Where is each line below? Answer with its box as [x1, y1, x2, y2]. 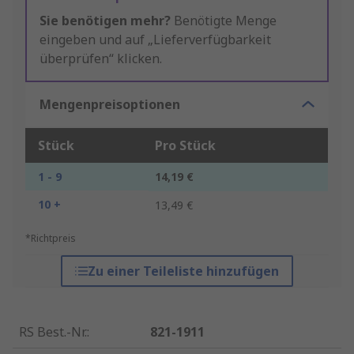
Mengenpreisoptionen [40, 96, 180, 114]
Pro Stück [155, 137, 216, 155]
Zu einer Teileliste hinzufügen [87, 262, 279, 281]
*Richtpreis [25, 232, 76, 246]
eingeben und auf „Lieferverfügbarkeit [40, 31, 271, 49]
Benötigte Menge [171, 12, 277, 30]
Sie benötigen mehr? [40, 12, 171, 30]
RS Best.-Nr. [19, 323, 87, 341]
